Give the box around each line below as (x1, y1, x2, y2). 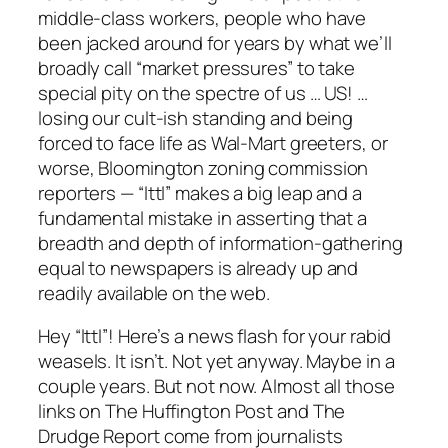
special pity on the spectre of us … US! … (38, 79, 368, 106)
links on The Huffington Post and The (38, 398, 346, 425)
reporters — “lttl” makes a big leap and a (38, 179, 362, 206)
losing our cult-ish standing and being (38, 104, 354, 131)
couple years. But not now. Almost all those (38, 373, 395, 400)
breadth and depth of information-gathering (38, 229, 403, 256)
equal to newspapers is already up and (38, 254, 359, 281)
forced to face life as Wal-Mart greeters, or (38, 129, 388, 156)
